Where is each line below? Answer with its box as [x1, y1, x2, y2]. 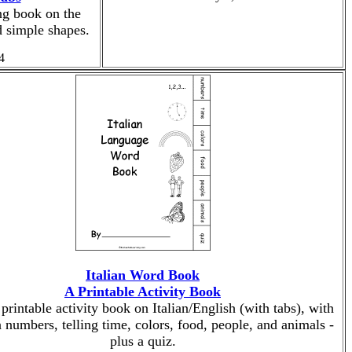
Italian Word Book [86, 267, 200, 283]
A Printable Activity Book [64, 284, 221, 299]
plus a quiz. [109, 333, 176, 349]
